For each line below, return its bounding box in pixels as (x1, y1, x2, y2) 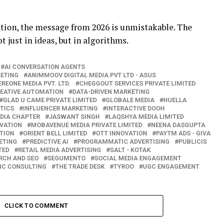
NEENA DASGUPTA (151, 121, 205, 129)
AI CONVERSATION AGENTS (4, 63, 85, 71)
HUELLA (163, 96, 187, 104)
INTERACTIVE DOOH (107, 105, 165, 112)
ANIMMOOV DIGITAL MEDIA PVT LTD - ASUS (27, 71, 156, 79)
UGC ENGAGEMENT (143, 163, 199, 171)
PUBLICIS (178, 138, 207, 146)
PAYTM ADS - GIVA (156, 130, 211, 137)
